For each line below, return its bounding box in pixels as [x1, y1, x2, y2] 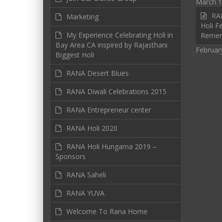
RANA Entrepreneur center [66, 105, 151, 114]
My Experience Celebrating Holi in [66, 30, 173, 40]
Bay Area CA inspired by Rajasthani [55, 40, 167, 50]
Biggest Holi [55, 50, 94, 59]
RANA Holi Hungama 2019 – [66, 142, 157, 151]
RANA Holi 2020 [66, 123, 117, 133]
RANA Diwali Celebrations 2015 [66, 87, 166, 96]
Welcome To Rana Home [66, 207, 148, 216]
